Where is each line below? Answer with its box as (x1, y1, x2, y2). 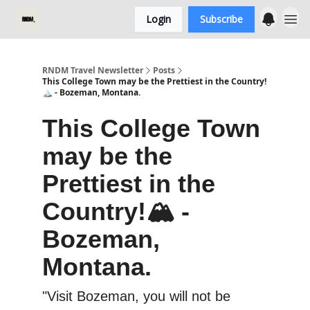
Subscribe (200, 12, 243, 26)
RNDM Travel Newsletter (42, 64, 143, 76)
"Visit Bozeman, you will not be (42, 289, 230, 304)
